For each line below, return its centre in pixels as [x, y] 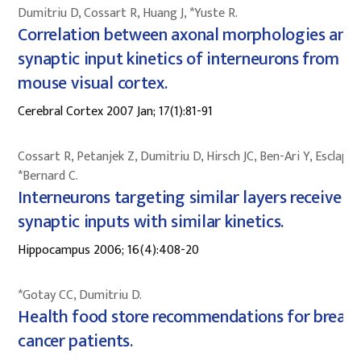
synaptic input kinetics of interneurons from [178, 59]
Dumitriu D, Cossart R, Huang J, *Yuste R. [128, 13]
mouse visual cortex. [93, 83]
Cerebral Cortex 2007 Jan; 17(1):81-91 [116, 111]
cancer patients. [75, 341]
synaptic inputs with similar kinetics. [151, 222]
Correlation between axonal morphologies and [187, 35]
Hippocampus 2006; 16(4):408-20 [109, 250]
